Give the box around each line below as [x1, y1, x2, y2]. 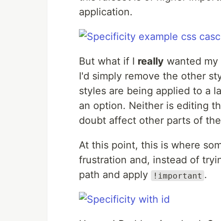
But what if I [79, 55, 138, 68]
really [138, 55, 164, 68]
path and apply [79, 169, 151, 181]
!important [153, 171, 202, 181]
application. [79, 6, 133, 18]
